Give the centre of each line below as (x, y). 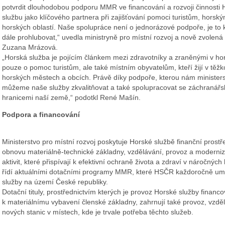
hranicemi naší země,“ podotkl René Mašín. (71, 98)
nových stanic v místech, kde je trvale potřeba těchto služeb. (98, 212)
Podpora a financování (41, 115)
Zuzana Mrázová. (30, 47)
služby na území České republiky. (55, 182)
